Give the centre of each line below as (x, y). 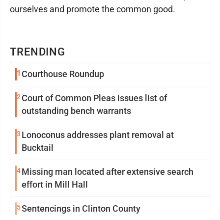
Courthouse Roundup (63, 74)
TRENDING (38, 52)
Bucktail (38, 148)
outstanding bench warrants (76, 111)
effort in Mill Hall (55, 184)
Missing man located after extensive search (108, 172)
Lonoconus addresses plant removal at (94, 135)
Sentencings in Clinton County (81, 208)
